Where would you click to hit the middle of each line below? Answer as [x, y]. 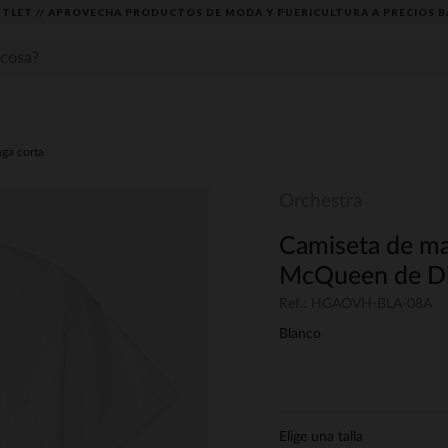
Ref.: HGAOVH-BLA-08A [355, 304]
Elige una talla [321, 437]
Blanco [300, 334]
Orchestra [320, 201]
